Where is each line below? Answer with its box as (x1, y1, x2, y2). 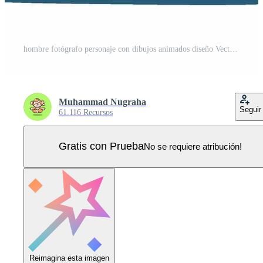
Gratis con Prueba (59, 140, 144, 153)
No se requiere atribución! (144, 141, 242, 152)
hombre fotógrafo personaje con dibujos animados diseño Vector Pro (230, 44, 238, 53)
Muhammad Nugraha (59, 96, 146, 107)
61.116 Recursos (59, 107, 113, 117)
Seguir (240, 104, 261, 114)
